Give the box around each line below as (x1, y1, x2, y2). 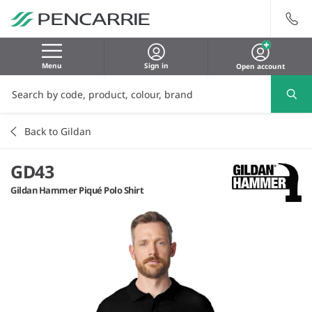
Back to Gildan (24, 125, 91, 138)
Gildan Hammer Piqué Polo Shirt (10, 183, 143, 196)
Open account (235, 61, 285, 71)
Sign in (143, 61, 169, 70)
